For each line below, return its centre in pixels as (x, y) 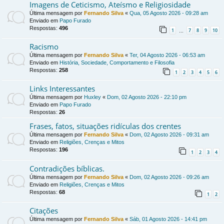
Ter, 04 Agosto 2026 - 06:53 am (167, 55)
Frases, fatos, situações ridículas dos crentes (105, 126)
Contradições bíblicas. (67, 168)
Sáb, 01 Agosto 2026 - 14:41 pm (168, 219)
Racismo (44, 47)
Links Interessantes (62, 89)
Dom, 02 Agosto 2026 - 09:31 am (169, 135)
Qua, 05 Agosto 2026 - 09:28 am (169, 13)
